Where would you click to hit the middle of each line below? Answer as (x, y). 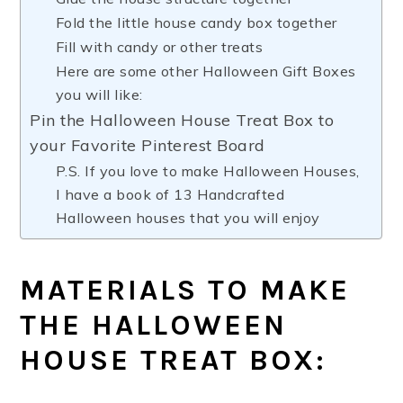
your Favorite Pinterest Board (148, 145)
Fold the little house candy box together (196, 22)
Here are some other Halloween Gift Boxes (206, 71)
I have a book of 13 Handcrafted (170, 194)
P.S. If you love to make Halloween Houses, (207, 171)
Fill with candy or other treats (159, 47)
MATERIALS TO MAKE (185, 290)
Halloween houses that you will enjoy (188, 218)
